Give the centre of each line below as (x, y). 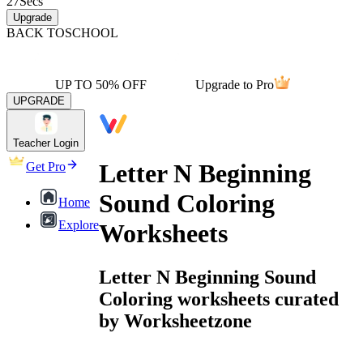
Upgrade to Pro (235, 85)
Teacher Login (46, 143)
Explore (79, 225)
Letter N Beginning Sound (207, 277)
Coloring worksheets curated (219, 299)
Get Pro (46, 167)
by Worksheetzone (175, 320)
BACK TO (36, 33)
